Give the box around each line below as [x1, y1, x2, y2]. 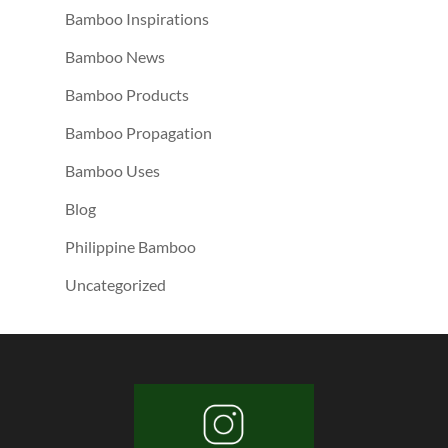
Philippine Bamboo [64, 236, 196, 256]
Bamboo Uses [64, 160, 160, 180]
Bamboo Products [64, 84, 189, 104]
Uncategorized [64, 274, 166, 294]
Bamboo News [64, 46, 165, 66]
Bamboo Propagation [64, 122, 212, 142]
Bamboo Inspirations [64, 8, 209, 28]
